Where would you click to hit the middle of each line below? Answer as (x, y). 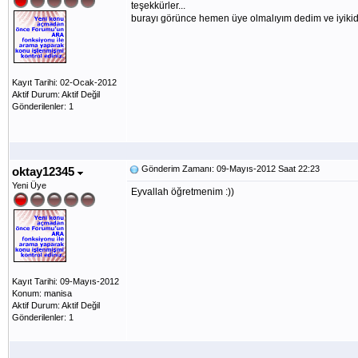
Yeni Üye (29, 185)
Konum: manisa (42, 293)
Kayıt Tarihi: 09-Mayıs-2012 (66, 281)
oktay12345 (45, 171)
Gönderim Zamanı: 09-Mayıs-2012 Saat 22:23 (229, 169)
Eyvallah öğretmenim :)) (183, 192)
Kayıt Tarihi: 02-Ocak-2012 (64, 82)
